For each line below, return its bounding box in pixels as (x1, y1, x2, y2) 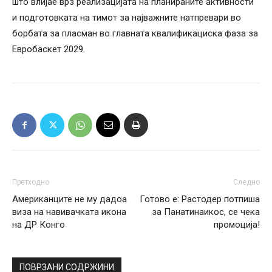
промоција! (214, 219, 260, 231)
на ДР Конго (12, 219, 65, 231)
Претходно (12, 178, 49, 187)
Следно (233, 178, 260, 187)
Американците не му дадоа (12, 194, 127, 205)
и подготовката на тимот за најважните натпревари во (12, 12, 241, 24)
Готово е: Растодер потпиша (140, 194, 260, 205)
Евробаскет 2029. (12, 44, 85, 55)
